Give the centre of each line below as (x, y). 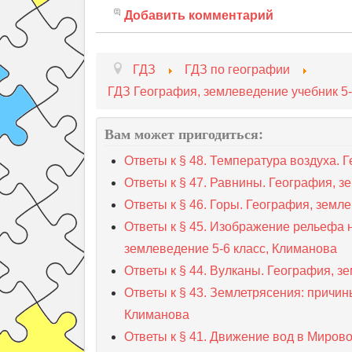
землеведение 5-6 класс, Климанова (231, 249)
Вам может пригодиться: (184, 134)
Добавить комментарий (199, 15)
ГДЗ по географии (237, 70)
